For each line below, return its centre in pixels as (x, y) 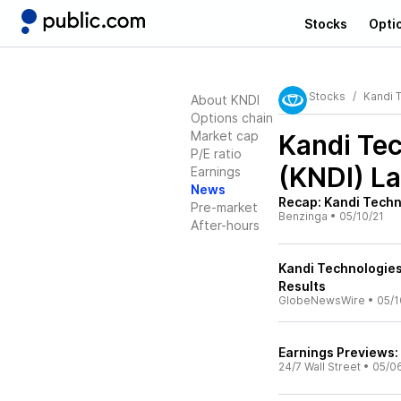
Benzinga (303, 216)
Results (302, 286)
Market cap (225, 136)
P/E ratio (216, 154)
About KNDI (225, 100)
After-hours (225, 225)
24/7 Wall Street (320, 367)
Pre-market (224, 207)
